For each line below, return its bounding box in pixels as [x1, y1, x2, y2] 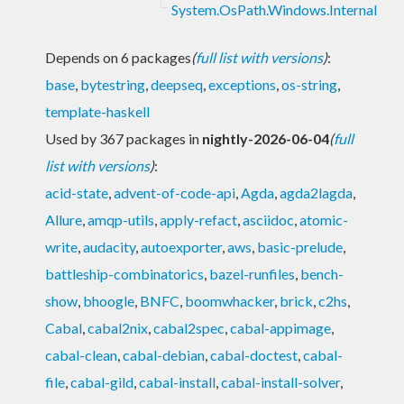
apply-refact [160, 210, 237, 228]
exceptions [208, 75, 276, 93]
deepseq [151, 75, 203, 93]
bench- [300, 264, 344, 282]
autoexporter [141, 237, 222, 255]
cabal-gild [70, 372, 133, 390]
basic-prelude [257, 237, 343, 255]
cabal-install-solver [221, 372, 340, 390]
